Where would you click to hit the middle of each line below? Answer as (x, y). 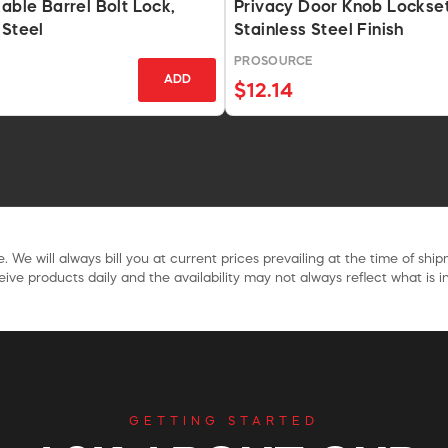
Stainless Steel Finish (319, 30)
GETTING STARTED (224, 421)
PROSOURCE (273, 61)
